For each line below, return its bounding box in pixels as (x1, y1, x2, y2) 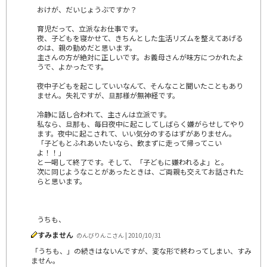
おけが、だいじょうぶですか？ (37, 4, 137, 14)
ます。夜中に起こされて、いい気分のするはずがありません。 (37, 128, 236, 138)
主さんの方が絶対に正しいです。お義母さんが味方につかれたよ (37, 51, 244, 62)
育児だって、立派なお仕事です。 (37, 23, 142, 33)
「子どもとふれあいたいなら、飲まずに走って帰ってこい (37, 137, 222, 148)
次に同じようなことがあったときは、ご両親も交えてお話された (37, 166, 244, 176)
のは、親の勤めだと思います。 (37, 42, 136, 52)
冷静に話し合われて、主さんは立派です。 (37, 108, 171, 119)
